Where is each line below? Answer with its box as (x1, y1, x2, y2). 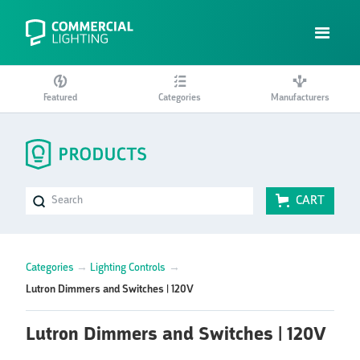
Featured (43, 93, 77, 104)
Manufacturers (270, 93, 329, 104)
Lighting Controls (90, 261, 166, 273)
